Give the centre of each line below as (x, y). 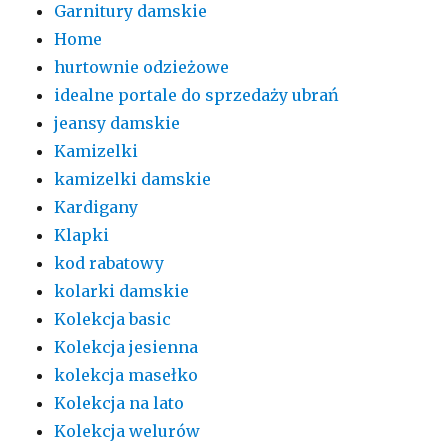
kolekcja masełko (126, 375)
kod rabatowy (109, 263)
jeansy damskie (117, 123)
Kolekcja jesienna (126, 347)
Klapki (82, 235)
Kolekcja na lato (119, 403)
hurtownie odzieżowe (142, 67)
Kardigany (96, 207)
